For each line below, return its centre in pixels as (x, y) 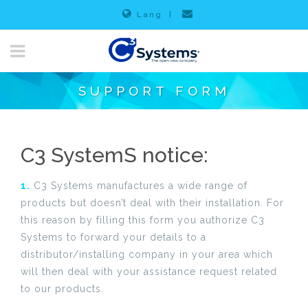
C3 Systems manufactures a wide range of (139, 186)
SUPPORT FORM (154, 91)
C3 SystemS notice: (114, 155)
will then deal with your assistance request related (149, 272)
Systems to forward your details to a (113, 237)
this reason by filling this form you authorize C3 (143, 220)
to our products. (62, 289)
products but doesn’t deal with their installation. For (152, 203)
